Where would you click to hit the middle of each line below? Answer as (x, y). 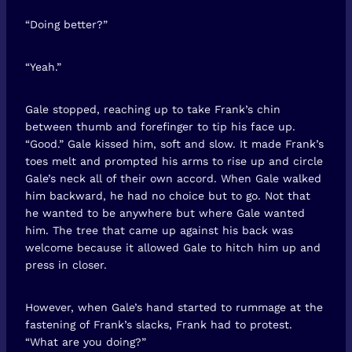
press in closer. (66, 264)
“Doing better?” (66, 24)
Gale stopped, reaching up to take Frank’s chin (153, 109)
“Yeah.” (43, 66)
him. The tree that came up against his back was (159, 230)
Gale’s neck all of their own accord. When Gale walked (173, 178)
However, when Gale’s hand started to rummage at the (174, 307)
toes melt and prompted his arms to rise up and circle (174, 161)
